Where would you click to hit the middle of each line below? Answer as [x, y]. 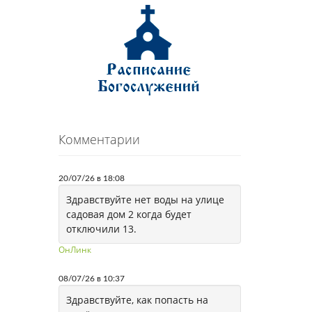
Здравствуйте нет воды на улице [145, 200]
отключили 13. [101, 229]
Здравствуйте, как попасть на [137, 300]
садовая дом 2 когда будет [128, 214]
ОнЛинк [75, 250]
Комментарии [99, 139]
